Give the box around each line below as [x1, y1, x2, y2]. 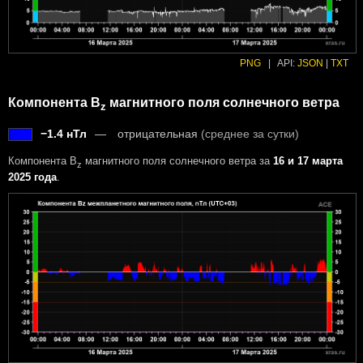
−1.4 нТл [41, 126, 87, 140]
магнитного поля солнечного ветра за [82, 154, 273, 167]
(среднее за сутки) [201, 126, 299, 140]
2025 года [8, 171, 57, 184]
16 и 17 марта [273, 154, 343, 167]
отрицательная [117, 126, 201, 140]
